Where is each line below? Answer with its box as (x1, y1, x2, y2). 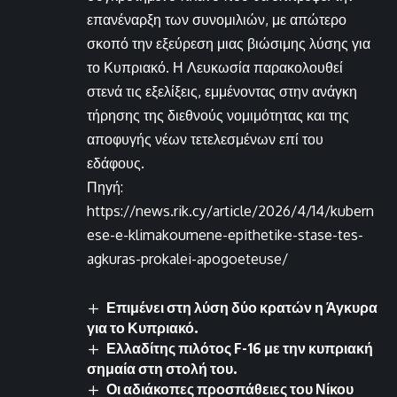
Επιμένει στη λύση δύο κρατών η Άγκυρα (106, 298, 378, 316)
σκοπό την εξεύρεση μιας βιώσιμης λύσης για (87, 34, 370, 52)
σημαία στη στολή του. (87, 360, 237, 378)
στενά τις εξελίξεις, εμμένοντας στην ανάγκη (87, 82, 357, 100)
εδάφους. (87, 153, 144, 172)
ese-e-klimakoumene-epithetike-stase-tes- (87, 225, 363, 244)
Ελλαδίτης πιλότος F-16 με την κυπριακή (106, 339, 374, 358)
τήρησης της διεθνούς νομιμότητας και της (87, 105, 349, 124)
